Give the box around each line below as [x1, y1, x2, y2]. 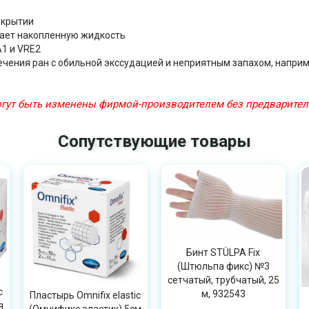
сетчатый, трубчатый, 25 [167, 274, 279, 286]
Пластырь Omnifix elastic [30, 290, 141, 301]
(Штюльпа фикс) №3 [177, 260, 270, 272]
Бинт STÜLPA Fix [186, 246, 261, 258]
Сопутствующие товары [58, 132, 251, 151]
